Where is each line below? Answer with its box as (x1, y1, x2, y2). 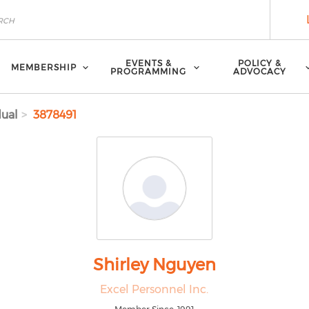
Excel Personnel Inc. (100, 283, 209, 296)
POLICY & (237, 57, 281, 68)
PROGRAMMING (110, 66, 187, 77)
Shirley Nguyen (92, 255, 216, 275)
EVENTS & (125, 57, 172, 68)
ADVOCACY (232, 66, 286, 77)
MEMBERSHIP (11, 61, 77, 72)
